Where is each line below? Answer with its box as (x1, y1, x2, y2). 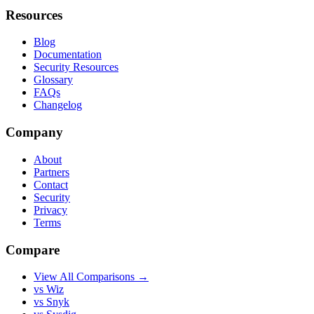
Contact (34, 178, 68, 191)
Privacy (34, 203, 67, 216)
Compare (6, 242, 60, 257)
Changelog (34, 99, 82, 111)
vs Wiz (34, 283, 64, 296)
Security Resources (34, 61, 118, 74)
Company (6, 125, 63, 140)
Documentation (34, 48, 102, 61)
